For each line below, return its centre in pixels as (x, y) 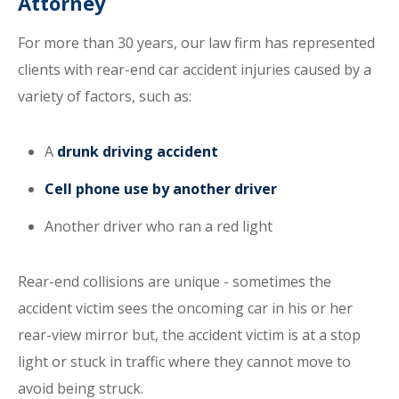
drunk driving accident (138, 151)
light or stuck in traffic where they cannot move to (184, 362)
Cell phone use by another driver (161, 189)
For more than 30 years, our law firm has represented (196, 43)
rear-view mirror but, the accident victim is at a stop (189, 335)
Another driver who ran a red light (159, 226)
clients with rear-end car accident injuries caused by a (195, 69)
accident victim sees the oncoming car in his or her (185, 308)
